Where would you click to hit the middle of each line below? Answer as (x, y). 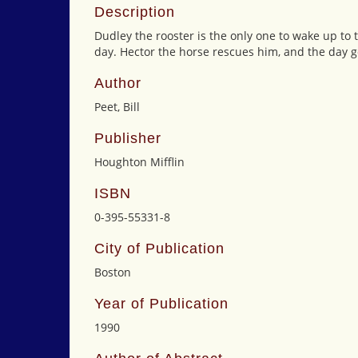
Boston (113, 272)
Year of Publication (161, 304)
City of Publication (159, 249)
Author (118, 83)
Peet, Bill (117, 107)
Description (135, 12)
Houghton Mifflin (139, 162)
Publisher (128, 138)
